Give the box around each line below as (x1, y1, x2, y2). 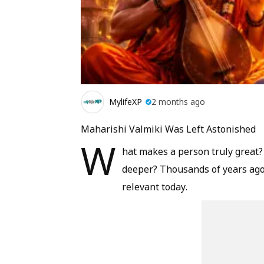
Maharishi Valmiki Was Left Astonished (81, 122, 256, 136)
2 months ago (151, 96, 205, 108)
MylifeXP (109, 96, 142, 108)
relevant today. (122, 180, 187, 193)
